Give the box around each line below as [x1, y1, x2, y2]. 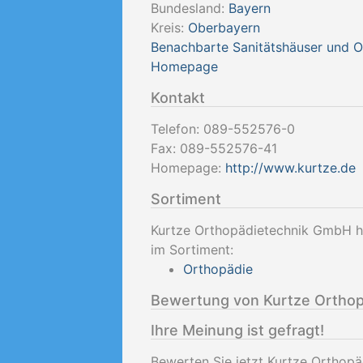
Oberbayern [188, 19, 260, 36]
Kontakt [151, 89, 205, 106]
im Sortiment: [151, 241, 233, 258]
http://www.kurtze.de [225, 160, 356, 176]
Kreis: [151, 19, 188, 36]
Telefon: [151, 121, 203, 137]
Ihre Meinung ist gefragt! [151, 322, 324, 339]
